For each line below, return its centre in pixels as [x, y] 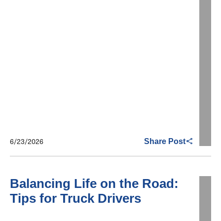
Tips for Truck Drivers [75, 199]
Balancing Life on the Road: [94, 184]
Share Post [165, 141]
